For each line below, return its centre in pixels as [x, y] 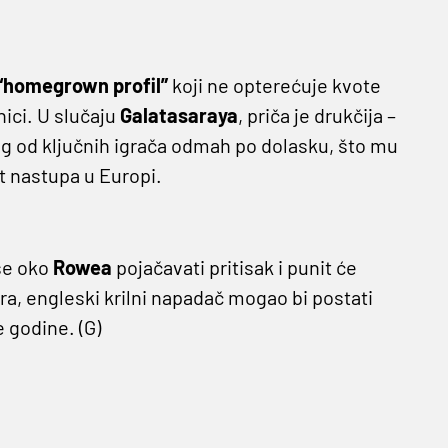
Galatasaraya [178, 115]
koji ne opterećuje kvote [274, 85]
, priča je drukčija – [316, 115]
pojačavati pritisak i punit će [234, 267]
